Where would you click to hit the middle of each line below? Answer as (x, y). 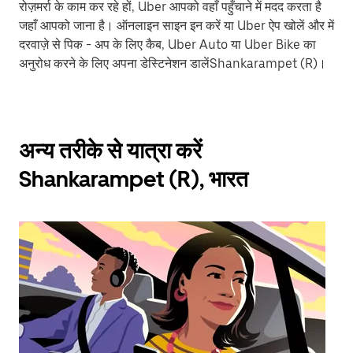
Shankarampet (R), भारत (134, 179)
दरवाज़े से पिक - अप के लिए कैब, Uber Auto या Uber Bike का (167, 45)
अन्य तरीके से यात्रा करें (110, 150)
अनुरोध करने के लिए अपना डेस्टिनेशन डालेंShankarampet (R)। (173, 63)
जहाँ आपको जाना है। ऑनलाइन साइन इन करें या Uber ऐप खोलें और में (176, 26)
